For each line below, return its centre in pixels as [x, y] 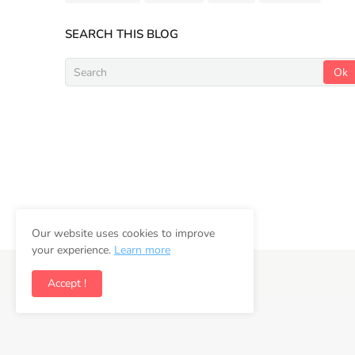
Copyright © [97, 273]
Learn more [142, 250]
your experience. [73, 250]
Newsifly [179, 273]
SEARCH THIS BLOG [122, 34]
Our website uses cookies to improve [123, 233]
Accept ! [67, 283]
